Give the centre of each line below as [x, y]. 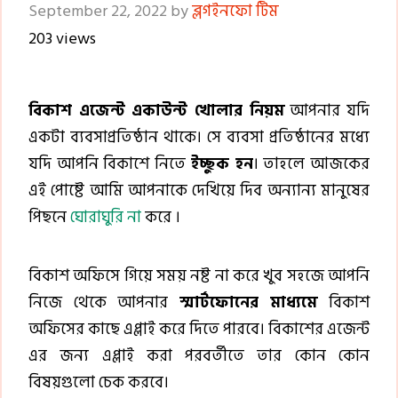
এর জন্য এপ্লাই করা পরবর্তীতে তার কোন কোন [199, 356]
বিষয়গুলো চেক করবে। [99, 383]
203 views [62, 38]
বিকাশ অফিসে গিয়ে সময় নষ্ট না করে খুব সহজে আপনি [199, 276]
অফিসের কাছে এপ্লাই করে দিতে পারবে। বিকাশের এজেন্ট [199, 330]
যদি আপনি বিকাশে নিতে [110, 164]
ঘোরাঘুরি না [106, 218]
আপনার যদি [327, 111]
